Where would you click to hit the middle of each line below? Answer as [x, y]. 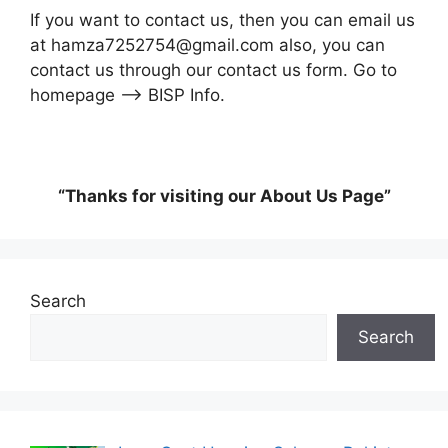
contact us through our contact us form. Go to [213, 69]
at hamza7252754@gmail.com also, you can [207, 44]
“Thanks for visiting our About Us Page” [224, 195]
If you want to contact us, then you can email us [222, 19]
